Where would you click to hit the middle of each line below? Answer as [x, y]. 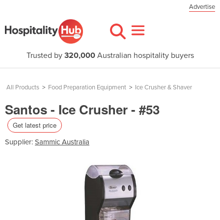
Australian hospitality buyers [144, 55]
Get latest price [35, 125]
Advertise [202, 7]
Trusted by [45, 55]
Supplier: [20, 142]
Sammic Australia [62, 142]
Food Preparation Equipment [87, 87]
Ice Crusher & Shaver [164, 87]
